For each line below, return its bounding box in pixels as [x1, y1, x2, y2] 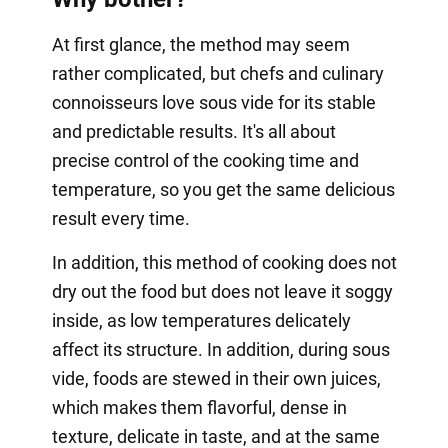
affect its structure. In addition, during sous [51, 339, 390, 361]
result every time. [51, 208, 190, 230]
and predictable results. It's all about [51, 121, 336, 143]
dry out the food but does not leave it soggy [51, 281, 393, 303]
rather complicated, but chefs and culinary [51, 63, 384, 85]
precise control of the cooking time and [51, 150, 359, 172]
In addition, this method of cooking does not [51, 252, 397, 274]
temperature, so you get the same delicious [51, 179, 395, 201]
